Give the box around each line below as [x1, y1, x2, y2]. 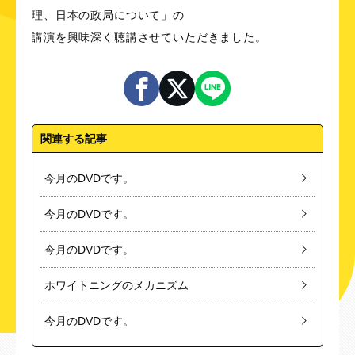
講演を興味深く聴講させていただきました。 [32, 31, 267, 44]
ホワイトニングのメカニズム [44, 279, 189, 292]
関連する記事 [40, 132, 107, 145]
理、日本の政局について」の [32, 9, 185, 21]
